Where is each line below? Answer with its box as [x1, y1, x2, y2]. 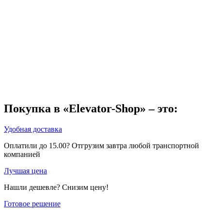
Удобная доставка [4, 125, 62, 134]
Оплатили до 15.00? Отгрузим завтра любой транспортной [4, 141, 199, 150]
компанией [4, 150, 40, 159]
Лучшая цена [4, 167, 47, 175]
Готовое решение [4, 200, 61, 208]
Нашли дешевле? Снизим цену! [4, 183, 108, 192]
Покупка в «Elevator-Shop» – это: [4, 102, 178, 115]
